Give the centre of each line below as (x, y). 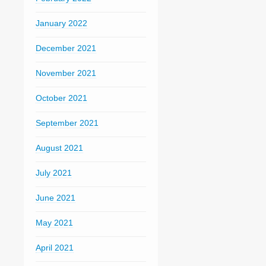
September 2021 (67, 123)
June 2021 (55, 198)
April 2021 (54, 248)
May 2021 (54, 223)
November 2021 (66, 73)
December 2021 (66, 48)
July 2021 (53, 173)
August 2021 (59, 148)
